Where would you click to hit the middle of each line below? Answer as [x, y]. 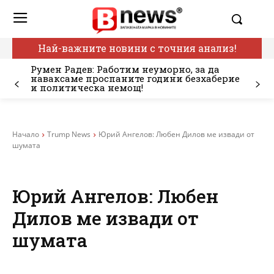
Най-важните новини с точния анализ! [137, 48]
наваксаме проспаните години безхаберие [135, 79]
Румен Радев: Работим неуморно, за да [125, 69]
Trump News [69, 135]
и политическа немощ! [87, 88]
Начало [26, 135]
